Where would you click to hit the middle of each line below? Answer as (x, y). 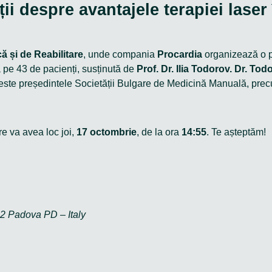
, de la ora (159, 132)
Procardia (180, 54)
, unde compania (120, 54)
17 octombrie (107, 132)
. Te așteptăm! (236, 132)
